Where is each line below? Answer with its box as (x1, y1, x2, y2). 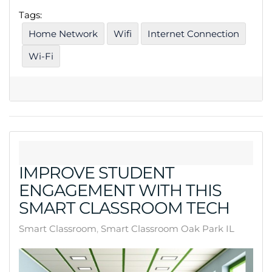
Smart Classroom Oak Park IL (101, 223, 234, 235)
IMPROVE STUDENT (19, 163, 174, 183)
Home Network (29, 28, 98, 40)
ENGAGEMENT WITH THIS (19, 180, 222, 201)
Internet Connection (148, 28, 239, 40)
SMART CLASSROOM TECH (19, 198, 229, 219)
